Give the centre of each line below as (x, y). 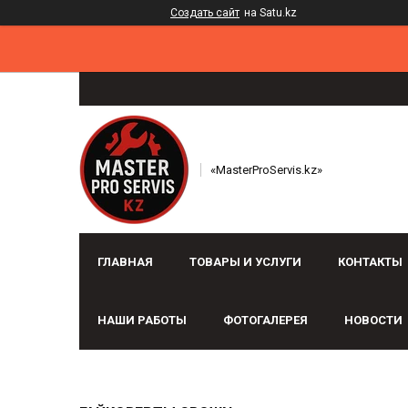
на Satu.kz (270, 13)
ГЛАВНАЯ (125, 262)
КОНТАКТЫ (370, 262)
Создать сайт (205, 13)
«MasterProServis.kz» (266, 169)
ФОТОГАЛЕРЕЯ (265, 321)
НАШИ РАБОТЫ (142, 321)
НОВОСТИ (373, 321)
